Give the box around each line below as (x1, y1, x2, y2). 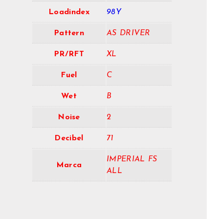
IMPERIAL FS (107, 155, 157, 164)
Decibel (54, 134, 84, 143)
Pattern (53, 29, 85, 38)
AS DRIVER (107, 29, 151, 38)
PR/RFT (54, 50, 84, 59)
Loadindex (48, 8, 89, 17)
